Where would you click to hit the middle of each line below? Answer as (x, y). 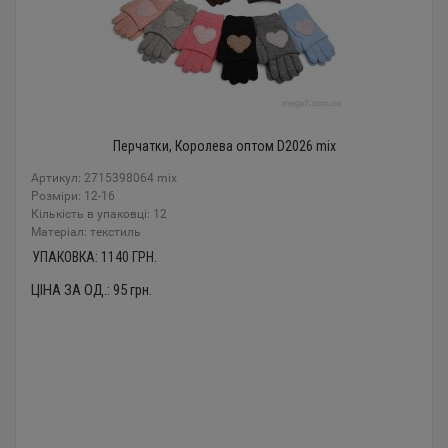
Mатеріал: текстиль (86, 232)
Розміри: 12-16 (73, 196)
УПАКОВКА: (66, 257)
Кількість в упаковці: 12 (99, 214)
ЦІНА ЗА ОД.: (72, 290)
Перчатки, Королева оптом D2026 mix (224, 146)
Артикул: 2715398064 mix (104, 178)
